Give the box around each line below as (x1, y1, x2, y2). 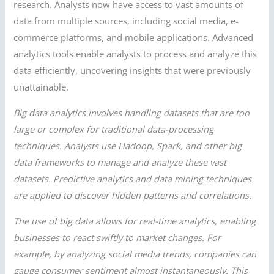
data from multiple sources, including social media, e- (13, 15, 239, 28)
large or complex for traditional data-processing (13, 122, 214, 135)
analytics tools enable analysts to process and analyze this (13, 48, 257, 61)
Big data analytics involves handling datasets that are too (13, 106, 250, 119)
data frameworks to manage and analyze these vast (13, 155, 227, 168)
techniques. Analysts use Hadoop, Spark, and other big (13, 139, 242, 152)
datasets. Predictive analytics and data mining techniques (13, 172, 252, 185)
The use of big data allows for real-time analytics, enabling (13, 214, 256, 227)
